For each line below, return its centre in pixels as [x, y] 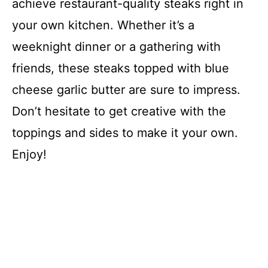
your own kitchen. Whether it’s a [103, 25]
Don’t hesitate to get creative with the [119, 111]
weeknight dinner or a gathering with [116, 46]
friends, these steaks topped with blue [121, 68]
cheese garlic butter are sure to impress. [126, 89]
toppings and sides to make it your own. [125, 133]
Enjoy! [29, 154]
